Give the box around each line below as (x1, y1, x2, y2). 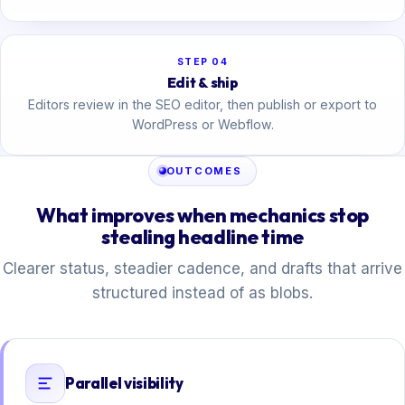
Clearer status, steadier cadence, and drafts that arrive (3, 259, 402, 278)
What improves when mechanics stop (36, 202, 369, 228)
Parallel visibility (65, 373, 184, 393)
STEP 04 (176, 55, 229, 68)
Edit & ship (166, 73, 239, 92)
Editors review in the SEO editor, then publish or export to (28, 96, 377, 112)
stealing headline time (101, 223, 304, 250)
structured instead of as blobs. (92, 284, 313, 303)
